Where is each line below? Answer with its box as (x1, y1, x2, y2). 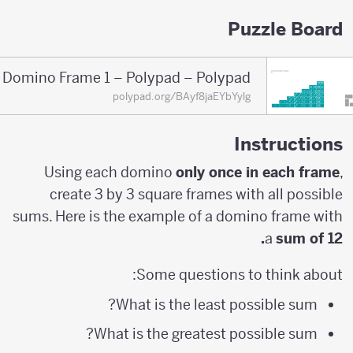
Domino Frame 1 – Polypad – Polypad (11, 69, 259, 87)
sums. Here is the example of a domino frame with (21, 206, 351, 225)
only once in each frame (184, 162, 348, 181)
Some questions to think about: (145, 265, 351, 284)
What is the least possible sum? (124, 295, 326, 314)
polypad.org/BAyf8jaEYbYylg (121, 90, 259, 103)
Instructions (243, 132, 351, 155)
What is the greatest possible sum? (102, 325, 326, 344)
